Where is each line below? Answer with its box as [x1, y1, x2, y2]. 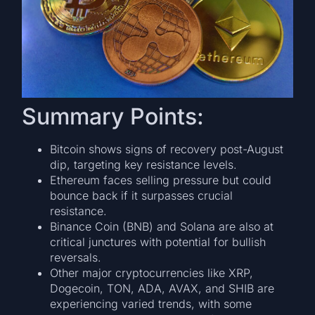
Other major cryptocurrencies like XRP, [50, 265, 254, 280]
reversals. [50, 250, 102, 264]
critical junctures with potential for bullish [50, 234, 266, 249]
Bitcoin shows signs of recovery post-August [50, 141, 284, 156]
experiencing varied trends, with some [50, 296, 252, 311]
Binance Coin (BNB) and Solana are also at [50, 219, 274, 233]
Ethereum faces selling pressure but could [50, 172, 272, 187]
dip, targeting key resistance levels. [50, 157, 238, 172]
